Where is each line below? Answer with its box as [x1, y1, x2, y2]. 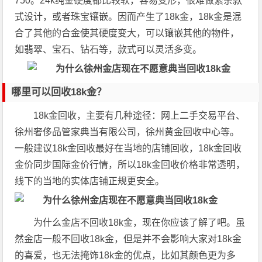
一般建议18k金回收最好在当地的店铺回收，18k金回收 [15, 143, 242, 153]
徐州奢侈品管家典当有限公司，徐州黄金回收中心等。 [15, 127, 240, 137]
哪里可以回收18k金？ [11, 87, 107, 98]
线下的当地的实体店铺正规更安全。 [15, 176, 165, 186]
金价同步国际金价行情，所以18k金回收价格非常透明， [15, 160, 246, 170]
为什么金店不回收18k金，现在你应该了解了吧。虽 [33, 218, 246, 227]
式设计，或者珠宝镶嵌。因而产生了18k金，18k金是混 [15, 12, 242, 22]
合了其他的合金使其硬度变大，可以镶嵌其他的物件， [15, 28, 240, 38]
